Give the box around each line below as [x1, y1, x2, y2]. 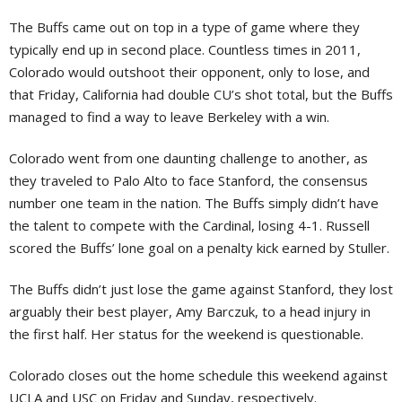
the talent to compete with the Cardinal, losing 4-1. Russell [9, 216, 370, 234]
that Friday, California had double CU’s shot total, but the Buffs [9, 85, 393, 103]
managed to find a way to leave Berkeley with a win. [9, 108, 329, 126]
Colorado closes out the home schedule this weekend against [9, 366, 388, 384]
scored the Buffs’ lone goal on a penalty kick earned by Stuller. [9, 239, 389, 257]
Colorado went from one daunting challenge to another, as [9, 149, 368, 167]
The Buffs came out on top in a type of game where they [9, 18, 360, 36]
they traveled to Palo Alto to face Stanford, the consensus [9, 171, 368, 189]
